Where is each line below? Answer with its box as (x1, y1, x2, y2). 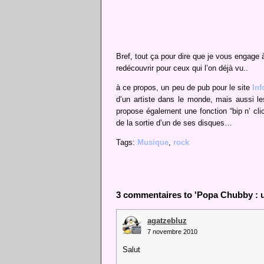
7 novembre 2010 (147, 228, 197, 236)
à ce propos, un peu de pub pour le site (116, 83, 253, 93)
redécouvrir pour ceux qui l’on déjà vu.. (116, 64, 248, 73)
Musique (137, 138, 169, 147)
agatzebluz (147, 216, 187, 226)
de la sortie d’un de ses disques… (116, 118, 232, 128)
